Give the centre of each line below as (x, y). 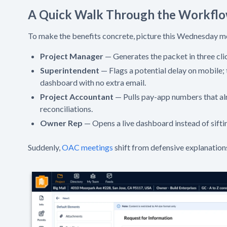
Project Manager (72, 56)
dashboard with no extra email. (93, 82)
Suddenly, (45, 147)
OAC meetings (88, 147)
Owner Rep (61, 123)
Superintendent (70, 70)
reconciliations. (66, 108)
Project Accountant (77, 96)
